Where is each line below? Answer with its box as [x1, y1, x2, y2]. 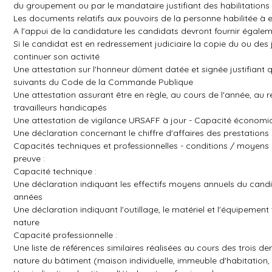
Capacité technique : [13, 166, 97, 177]
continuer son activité [13, 51, 100, 62]
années [13, 191, 42, 202]
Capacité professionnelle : [13, 229, 117, 240]
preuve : [13, 153, 45, 164]
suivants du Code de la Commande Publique [13, 76, 193, 87]
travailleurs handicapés [13, 102, 107, 113]
